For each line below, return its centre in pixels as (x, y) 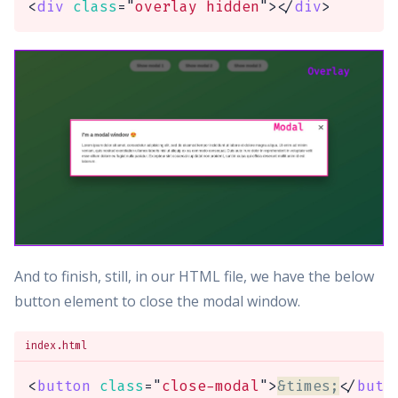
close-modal (211, 386)
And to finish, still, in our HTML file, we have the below (194, 277)
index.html (56, 346)
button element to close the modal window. (157, 302)
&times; (308, 386)
